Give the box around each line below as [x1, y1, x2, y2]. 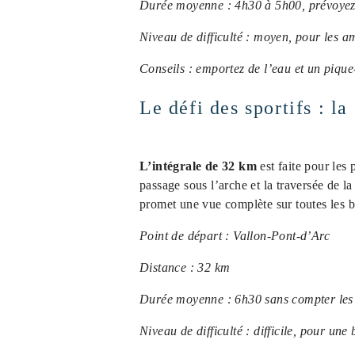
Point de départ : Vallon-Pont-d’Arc [139, 229, 330, 242]
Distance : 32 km [139, 261, 231, 274]
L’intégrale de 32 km [139, 159, 257, 173]
